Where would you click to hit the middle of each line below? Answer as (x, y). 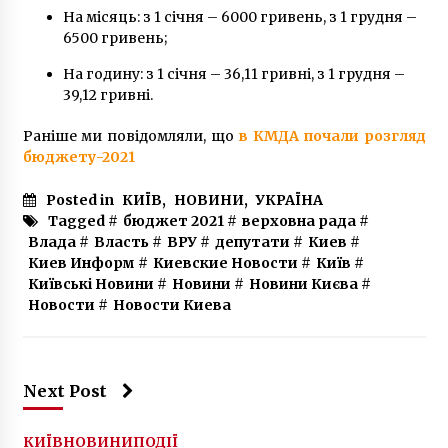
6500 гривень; (114, 38)
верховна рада (298, 221)
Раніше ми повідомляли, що (130, 136)
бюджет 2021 (173, 221)
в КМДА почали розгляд (332, 136)
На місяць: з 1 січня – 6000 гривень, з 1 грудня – (239, 17)
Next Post (64, 391)
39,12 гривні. (107, 95)
